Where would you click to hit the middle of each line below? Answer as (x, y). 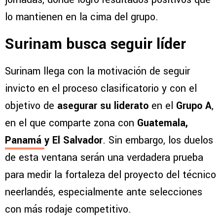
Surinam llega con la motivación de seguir (97, 72)
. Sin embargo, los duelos (158, 141)
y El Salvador (74, 141)
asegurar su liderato (103, 106)
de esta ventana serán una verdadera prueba (104, 158)
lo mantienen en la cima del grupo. (82, 17)
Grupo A (194, 106)
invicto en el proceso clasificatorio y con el (101, 89)
